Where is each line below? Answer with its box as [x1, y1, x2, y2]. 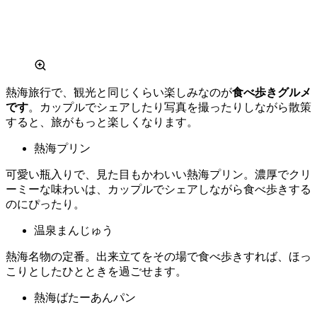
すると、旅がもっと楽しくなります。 [6, 115, 198, 128]
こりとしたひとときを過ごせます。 [6, 265, 187, 277]
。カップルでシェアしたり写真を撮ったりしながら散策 [28, 100, 311, 113]
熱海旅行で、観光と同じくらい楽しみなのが [6, 86, 232, 98]
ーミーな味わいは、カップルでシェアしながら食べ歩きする [6, 183, 311, 195]
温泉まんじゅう [34, 224, 113, 236]
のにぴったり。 [6, 197, 85, 210]
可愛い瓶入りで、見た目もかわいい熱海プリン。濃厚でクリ [6, 168, 311, 180]
